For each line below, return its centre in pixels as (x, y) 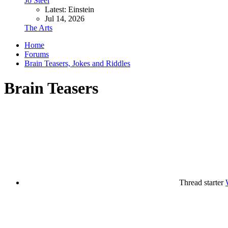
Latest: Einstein (69, 9)
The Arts (38, 27)
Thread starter (201, 182)
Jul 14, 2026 (65, 18)
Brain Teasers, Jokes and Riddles (77, 63)
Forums (37, 54)
